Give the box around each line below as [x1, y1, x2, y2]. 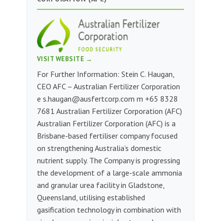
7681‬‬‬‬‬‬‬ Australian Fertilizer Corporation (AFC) [37, 106, 182, 116]
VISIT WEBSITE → [37, 55, 93, 64]
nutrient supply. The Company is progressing [37, 155, 180, 166]
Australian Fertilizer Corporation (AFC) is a [37, 118, 176, 129]
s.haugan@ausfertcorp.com [42, 94, 135, 104]
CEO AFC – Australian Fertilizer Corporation [37, 81, 180, 92]
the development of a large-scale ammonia [37, 168, 182, 178]
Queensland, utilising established [37, 192, 145, 203]
